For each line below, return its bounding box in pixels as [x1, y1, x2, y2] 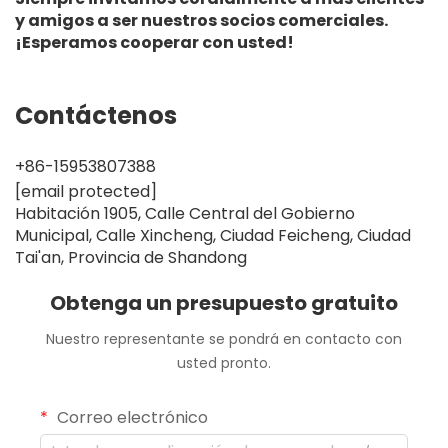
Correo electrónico [53, 405, 208, 429]
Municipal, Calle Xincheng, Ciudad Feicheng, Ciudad [15, 223, 411, 247]
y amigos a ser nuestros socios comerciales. [15, 8, 388, 32]
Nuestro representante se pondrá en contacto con [46, 328, 402, 349]
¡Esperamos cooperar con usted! [15, 30, 294, 54]
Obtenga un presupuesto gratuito [50, 288, 398, 317]
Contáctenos [15, 98, 177, 132]
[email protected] [15, 179, 157, 203]
